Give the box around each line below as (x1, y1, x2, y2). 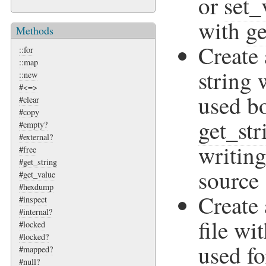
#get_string (19, 156, 57, 167)
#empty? (19, 118, 47, 130)
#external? (19, 131, 53, 142)
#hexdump (19, 180, 53, 192)
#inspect (19, 193, 47, 205)
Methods (16, 23, 53, 37)
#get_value (19, 168, 55, 180)
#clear (19, 93, 39, 105)
